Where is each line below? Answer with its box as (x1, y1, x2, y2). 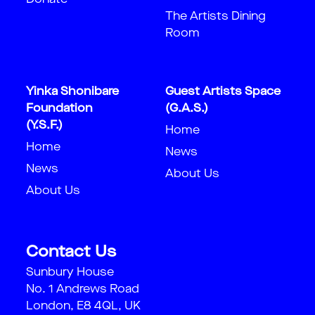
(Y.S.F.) (26, 120, 63, 131)
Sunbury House (26, 267, 114, 278)
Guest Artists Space (165, 86, 281, 98)
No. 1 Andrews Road (26, 284, 139, 295)
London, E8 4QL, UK (26, 301, 141, 312)
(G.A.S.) (165, 103, 208, 115)
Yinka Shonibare (26, 86, 119, 98)
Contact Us (26, 245, 116, 260)
